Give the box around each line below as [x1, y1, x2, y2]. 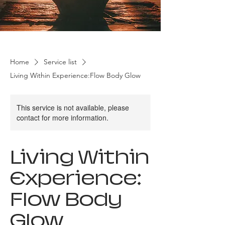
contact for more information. [17, 112, 108, 123]
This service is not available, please [17, 102, 129, 113]
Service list [44, 57, 77, 66]
